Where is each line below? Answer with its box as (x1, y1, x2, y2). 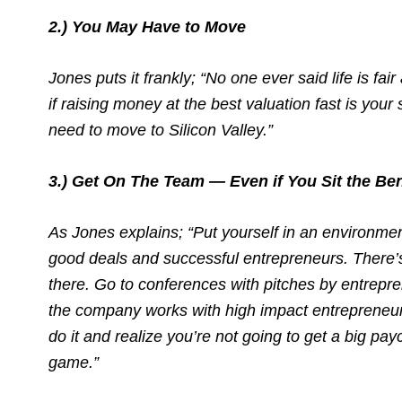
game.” (48, 354, 99, 371)
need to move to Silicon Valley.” (48, 121, 273, 139)
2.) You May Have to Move (48, 18, 246, 36)
